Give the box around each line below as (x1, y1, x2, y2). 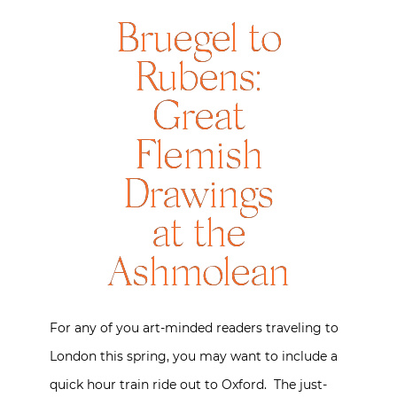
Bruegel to (116, 21, 281, 62)
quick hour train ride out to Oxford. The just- (50, 377, 327, 393)
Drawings (124, 177, 273, 218)
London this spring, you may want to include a (50, 348, 338, 364)
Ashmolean (108, 255, 289, 296)
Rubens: (136, 60, 261, 101)
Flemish (135, 138, 262, 179)
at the (152, 216, 245, 257)
